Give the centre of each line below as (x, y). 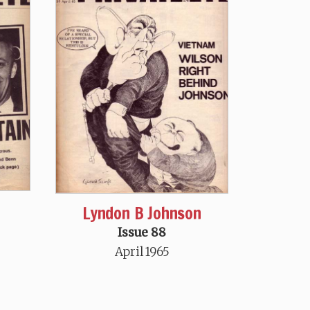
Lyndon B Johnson (142, 213)
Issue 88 (142, 232)
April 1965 (142, 252)
